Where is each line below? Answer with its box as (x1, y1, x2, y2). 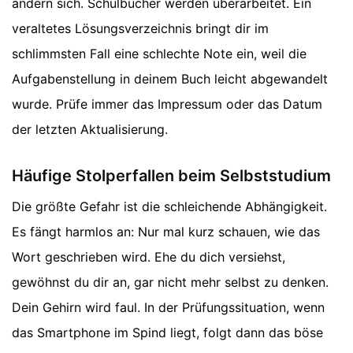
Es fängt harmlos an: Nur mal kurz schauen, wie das (12, 224, 320, 240)
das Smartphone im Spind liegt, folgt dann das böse (12, 325, 323, 341)
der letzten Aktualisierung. (12, 121, 168, 138)
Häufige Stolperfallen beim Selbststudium (12, 166, 331, 186)
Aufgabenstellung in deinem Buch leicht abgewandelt (12, 71, 328, 87)
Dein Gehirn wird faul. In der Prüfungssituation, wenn (12, 299, 325, 316)
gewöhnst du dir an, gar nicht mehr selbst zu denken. (12, 274, 329, 291)
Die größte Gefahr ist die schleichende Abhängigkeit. (12, 199, 327, 215)
